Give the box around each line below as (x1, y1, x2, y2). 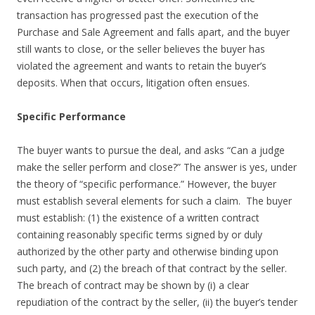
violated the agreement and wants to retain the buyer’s (17, 58, 266, 72)
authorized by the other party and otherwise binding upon (17, 244, 278, 258)
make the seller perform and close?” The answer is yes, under (17, 160, 297, 174)
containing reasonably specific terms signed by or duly (17, 227, 262, 241)
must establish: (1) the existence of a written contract (17, 210, 259, 224)
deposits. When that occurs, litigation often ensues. (17, 75, 250, 89)
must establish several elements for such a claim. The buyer (17, 193, 292, 207)
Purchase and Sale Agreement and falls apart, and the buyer (17, 25, 290, 39)
